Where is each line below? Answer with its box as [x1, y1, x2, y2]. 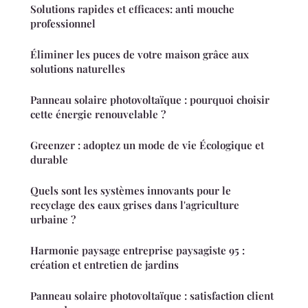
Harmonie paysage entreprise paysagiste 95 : [30, 243, 245, 257]
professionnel [30, 16, 96, 30]
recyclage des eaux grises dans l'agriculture [30, 197, 239, 212]
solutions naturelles [30, 61, 125, 76]
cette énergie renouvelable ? [30, 107, 166, 121]
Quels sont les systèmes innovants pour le [30, 183, 231, 197]
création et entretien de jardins [30, 257, 179, 272]
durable [30, 152, 68, 166]
